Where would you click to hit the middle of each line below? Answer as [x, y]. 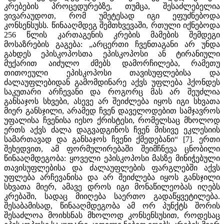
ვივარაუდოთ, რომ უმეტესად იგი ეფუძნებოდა [112, 15]
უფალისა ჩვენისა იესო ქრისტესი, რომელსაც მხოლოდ [112, 120]
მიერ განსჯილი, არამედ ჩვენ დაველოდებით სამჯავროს [112, 110]
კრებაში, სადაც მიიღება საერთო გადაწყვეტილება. [112, 196]
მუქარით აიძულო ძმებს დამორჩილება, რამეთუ [112, 63]
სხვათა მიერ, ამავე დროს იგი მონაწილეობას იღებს [112, 186]
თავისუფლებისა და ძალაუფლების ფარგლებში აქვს [112, 167]
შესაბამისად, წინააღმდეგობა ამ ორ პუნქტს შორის [112, 205]
